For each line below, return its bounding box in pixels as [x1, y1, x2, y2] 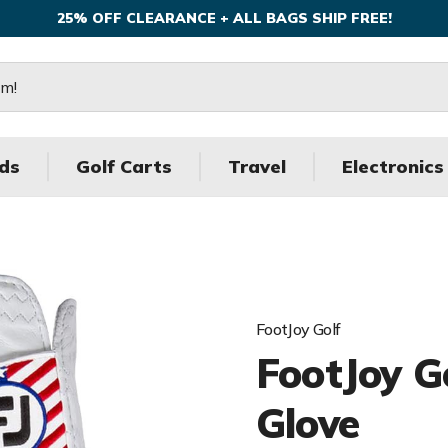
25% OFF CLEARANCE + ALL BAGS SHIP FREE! [56, 9, 392, 27]
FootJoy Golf [256, 319, 341, 339]
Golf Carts [76, 155, 172, 178]
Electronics [342, 155, 444, 178]
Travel [228, 155, 286, 178]
